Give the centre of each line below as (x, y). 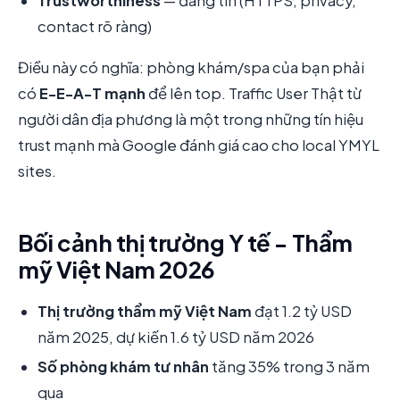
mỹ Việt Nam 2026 (117, 270)
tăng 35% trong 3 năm (289, 366)
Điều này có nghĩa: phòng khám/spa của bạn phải (191, 67)
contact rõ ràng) (95, 27)
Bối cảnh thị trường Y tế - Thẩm (185, 243)
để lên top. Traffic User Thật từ (254, 93)
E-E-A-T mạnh (92, 93)
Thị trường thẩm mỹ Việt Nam (145, 311)
